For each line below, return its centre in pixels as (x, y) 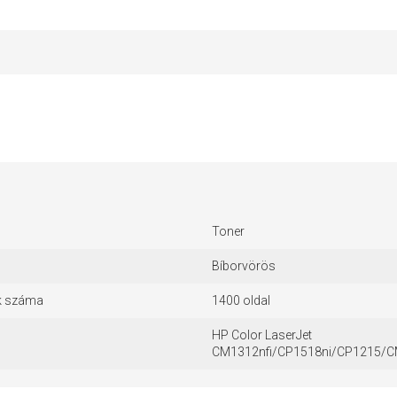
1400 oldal (241, 300)
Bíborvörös (244, 266)
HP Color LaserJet (262, 335)
